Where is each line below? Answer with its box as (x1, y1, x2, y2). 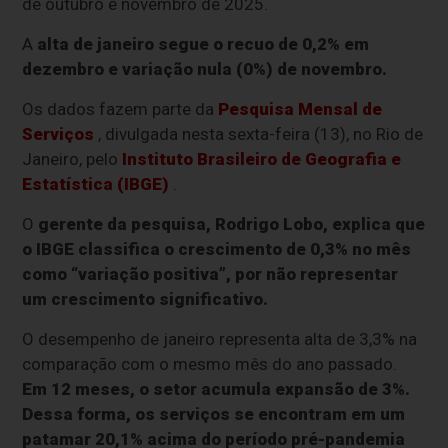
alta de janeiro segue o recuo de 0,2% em (37, 34, 370, 55)
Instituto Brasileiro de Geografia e (122, 149, 402, 170)
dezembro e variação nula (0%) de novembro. (22, 59, 388, 80)
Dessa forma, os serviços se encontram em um (22, 404, 406, 425)
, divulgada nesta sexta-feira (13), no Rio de (94, 124, 424, 145)
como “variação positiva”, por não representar (22, 264, 399, 285)
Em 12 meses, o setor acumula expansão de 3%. (22, 379, 411, 400)
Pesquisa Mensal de (218, 99, 383, 120)
